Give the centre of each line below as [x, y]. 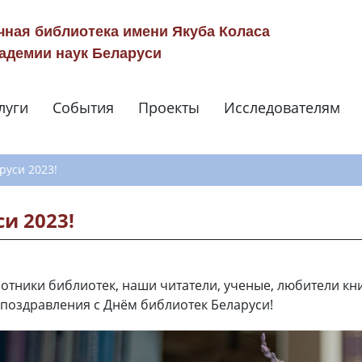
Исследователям [282, 107]
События [83, 107]
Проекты [169, 107]
